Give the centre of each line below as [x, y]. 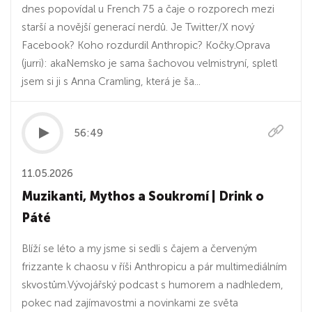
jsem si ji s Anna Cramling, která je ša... [111, 81]
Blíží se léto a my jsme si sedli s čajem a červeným [139, 249]
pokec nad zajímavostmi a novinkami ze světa [130, 303]
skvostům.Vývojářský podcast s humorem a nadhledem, [153, 285]
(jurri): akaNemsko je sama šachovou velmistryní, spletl [149, 63]
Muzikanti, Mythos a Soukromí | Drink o [143, 196]
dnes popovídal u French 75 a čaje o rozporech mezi [148, 9]
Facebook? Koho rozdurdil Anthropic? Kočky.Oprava [146, 45]
